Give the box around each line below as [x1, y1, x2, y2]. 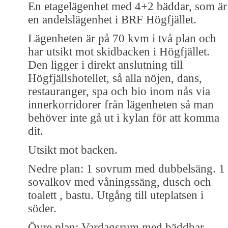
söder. [28, 202, 56, 215]
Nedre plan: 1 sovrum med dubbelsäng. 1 [28, 162, 225, 175]
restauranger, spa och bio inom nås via [28, 84, 210, 98]
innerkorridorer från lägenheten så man [28, 98, 214, 111]
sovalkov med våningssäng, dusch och [28, 175, 211, 188]
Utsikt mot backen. [28, 143, 118, 156]
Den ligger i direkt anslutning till [28, 58, 183, 71]
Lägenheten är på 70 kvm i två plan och [28, 32, 216, 45]
